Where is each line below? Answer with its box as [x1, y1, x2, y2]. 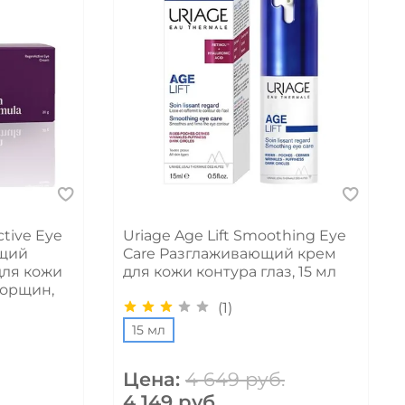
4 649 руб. [185, 367, 286, 391]
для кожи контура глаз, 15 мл [123, 263, 337, 281]
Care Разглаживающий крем [123, 245, 337, 263]
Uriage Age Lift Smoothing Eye [123, 227, 347, 245]
